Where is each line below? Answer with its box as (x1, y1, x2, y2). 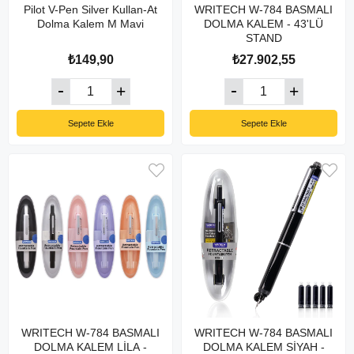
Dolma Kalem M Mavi (37, 17, 144, 30)
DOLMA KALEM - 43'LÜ (204, 17, 323, 30)
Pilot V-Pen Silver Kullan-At (24, 3, 157, 16)
